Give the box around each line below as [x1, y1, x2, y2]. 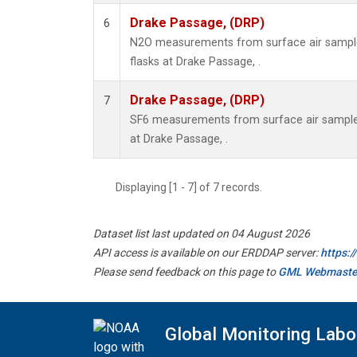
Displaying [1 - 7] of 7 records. [116, 181, 272, 194]
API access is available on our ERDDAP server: [93, 246, 320, 260]
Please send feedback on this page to [93, 265, 278, 279]
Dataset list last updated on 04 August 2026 [93, 227, 310, 241]
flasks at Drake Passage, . [130, 55, 261, 69]
